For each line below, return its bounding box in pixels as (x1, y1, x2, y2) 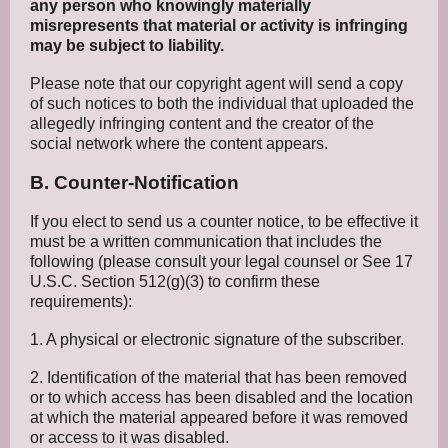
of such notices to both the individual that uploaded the (30, 95, 414, 112)
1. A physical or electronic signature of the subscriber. (30, 331, 404, 348)
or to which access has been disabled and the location (30, 389, 413, 406)
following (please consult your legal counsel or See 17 (30, 253, 413, 270)
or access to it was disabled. (30, 429, 229, 446)
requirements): (30, 293, 132, 310)
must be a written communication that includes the (30, 233, 382, 250)
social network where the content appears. (30, 135, 328, 152)
